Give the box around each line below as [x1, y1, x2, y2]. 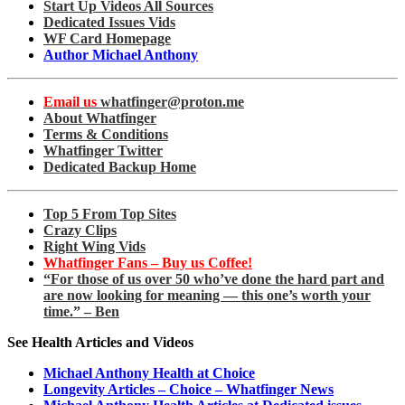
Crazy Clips [43, 222, 117, 239]
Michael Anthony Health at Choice [43, 365, 255, 381]
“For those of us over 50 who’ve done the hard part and [43, 271, 384, 287]
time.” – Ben [43, 304, 119, 320]
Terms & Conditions [43, 127, 168, 143]
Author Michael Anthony [43, 47, 198, 63]
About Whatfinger [43, 110, 156, 127]
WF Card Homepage [43, 31, 171, 47]
